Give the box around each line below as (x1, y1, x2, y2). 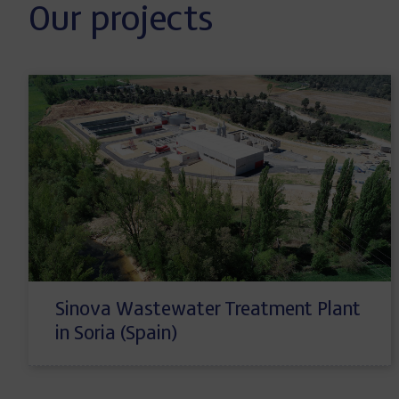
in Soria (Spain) (55, 324, 177, 345)
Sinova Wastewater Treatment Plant (55, 300, 361, 321)
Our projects (28, 4, 213, 39)
